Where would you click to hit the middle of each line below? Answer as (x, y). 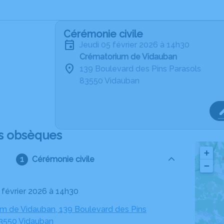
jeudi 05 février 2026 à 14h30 (136, 45)
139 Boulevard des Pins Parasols (140, 69)
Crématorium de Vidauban (128, 57)
